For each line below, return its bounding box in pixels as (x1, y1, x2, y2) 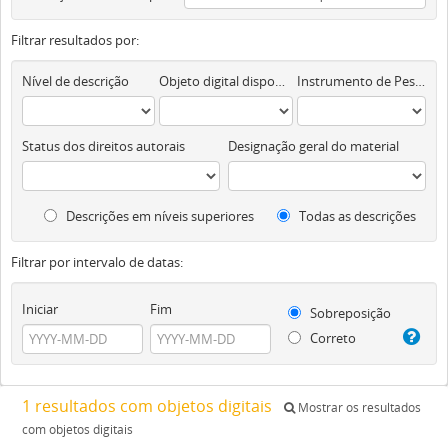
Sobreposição (307, 304, 392, 322)
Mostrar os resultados (295, 398, 421, 416)
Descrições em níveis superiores (63, 207, 254, 225)
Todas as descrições (296, 207, 416, 225)
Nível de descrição (22, 72, 129, 90)
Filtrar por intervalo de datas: (11, 253, 183, 271)
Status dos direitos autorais (22, 137, 185, 155)
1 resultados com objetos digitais (22, 394, 276, 417)
